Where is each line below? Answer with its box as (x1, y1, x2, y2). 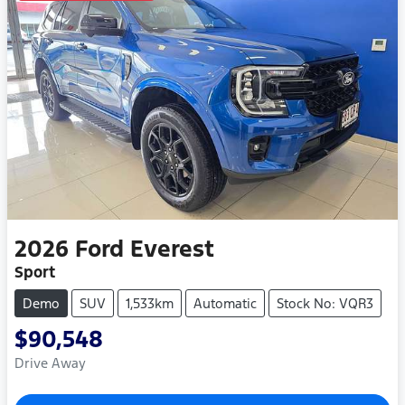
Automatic (193, 294, 257, 312)
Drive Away (14, 353, 86, 372)
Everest (130, 233, 214, 263)
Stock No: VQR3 (277, 294, 373, 312)
